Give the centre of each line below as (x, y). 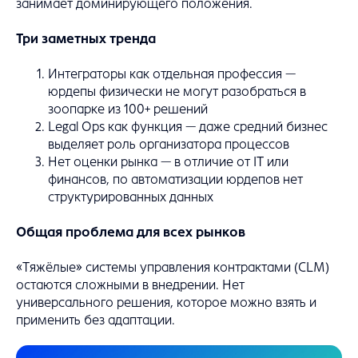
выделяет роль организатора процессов (169, 145)
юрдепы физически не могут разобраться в (177, 92)
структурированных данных (131, 197)
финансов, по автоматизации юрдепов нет (175, 180)
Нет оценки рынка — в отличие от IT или (168, 162)
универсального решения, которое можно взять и (166, 303)
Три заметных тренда (86, 39)
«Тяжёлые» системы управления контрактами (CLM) (173, 268)
